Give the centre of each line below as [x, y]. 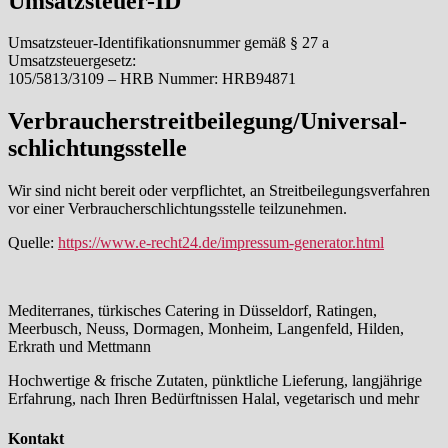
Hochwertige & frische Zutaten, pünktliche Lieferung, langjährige [215, 381]
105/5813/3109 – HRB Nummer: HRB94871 [152, 79]
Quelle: [33, 243]
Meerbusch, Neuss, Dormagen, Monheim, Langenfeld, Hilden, [206, 329]
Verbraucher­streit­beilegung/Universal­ [207, 121]
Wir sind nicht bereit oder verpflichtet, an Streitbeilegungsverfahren [219, 191]
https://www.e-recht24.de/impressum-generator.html [221, 243]
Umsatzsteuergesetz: [72, 61]
